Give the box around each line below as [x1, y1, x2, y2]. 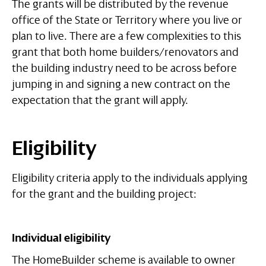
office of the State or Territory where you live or [12, 14, 242, 27]
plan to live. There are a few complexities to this [12, 30, 241, 43]
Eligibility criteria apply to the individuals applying [12, 172, 248, 185]
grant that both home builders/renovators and [12, 46, 239, 59]
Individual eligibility [12, 232, 110, 245]
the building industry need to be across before [12, 62, 237, 75]
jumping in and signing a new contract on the [12, 78, 230, 91]
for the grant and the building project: [12, 188, 197, 201]
